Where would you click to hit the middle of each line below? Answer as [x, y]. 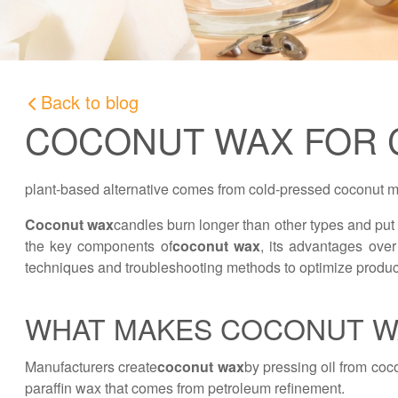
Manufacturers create [92, 366]
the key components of [99, 246]
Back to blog [90, 102]
